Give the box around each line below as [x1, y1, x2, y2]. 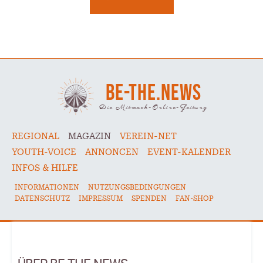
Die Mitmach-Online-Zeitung [99, 103, 208, 113]
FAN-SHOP [176, 194, 214, 202]
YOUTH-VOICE [12, 147, 76, 157]
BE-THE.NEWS [106, 79, 201, 105]
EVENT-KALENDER [147, 147, 231, 157]
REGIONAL [12, 131, 59, 141]
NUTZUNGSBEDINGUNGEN [88, 183, 186, 191]
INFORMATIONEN [15, 183, 79, 191]
